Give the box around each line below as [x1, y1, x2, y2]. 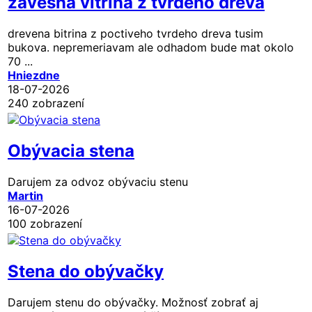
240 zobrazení [8, 95, 84, 110]
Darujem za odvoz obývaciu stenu [8, 174, 188, 189]
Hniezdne [8, 68, 60, 82]
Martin [8, 188, 43, 203]
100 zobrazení [8, 216, 82, 231]
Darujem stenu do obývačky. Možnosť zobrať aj [8, 295, 258, 309]
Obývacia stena [8, 140, 134, 161]
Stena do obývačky [8, 260, 164, 281]
